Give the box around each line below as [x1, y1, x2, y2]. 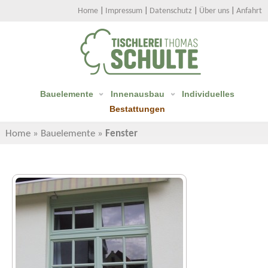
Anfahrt [236, 7, 262, 16]
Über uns [199, 7, 229, 16]
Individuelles [181, 89, 234, 99]
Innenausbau [110, 89, 165, 99]
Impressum [105, 7, 142, 16]
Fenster [105, 129, 138, 139]
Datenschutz [150, 7, 192, 16]
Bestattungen [109, 104, 165, 114]
